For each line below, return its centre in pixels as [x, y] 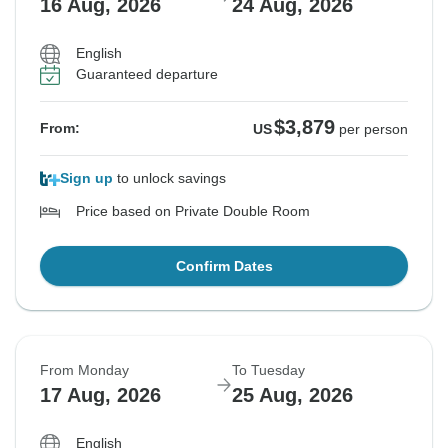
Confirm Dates [224, 266]
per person [373, 129]
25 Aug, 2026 [292, 395]
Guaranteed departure [147, 74]
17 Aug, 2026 [100, 395]
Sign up [86, 178]
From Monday [84, 370]
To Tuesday [268, 370]
